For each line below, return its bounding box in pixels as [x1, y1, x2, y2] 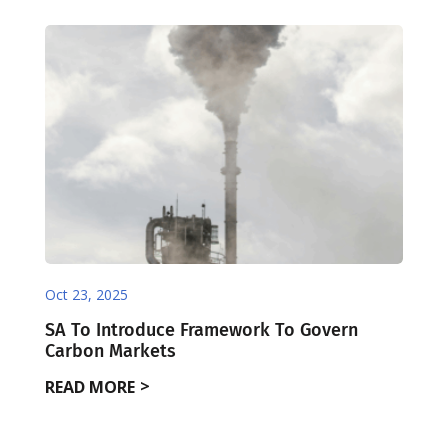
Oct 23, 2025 [44, 284, 128, 304]
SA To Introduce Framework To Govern [44, 318, 358, 341]
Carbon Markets [44, 339, 176, 362]
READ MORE [44, 376, 135, 399]
